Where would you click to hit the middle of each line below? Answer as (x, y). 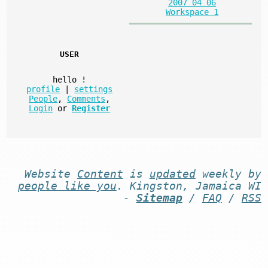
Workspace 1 (192, 12)
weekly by (228, 174)
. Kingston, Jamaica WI (189, 186)
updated (172, 174)
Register (91, 108)
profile (43, 89)
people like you (67, 186)
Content (100, 174)
